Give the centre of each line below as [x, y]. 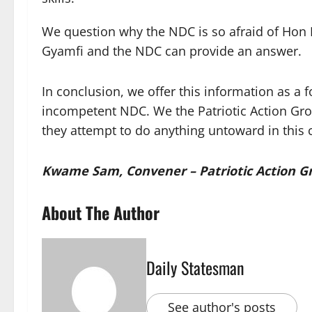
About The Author [101, 213]
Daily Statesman [195, 268]
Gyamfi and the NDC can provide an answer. [172, 51]
